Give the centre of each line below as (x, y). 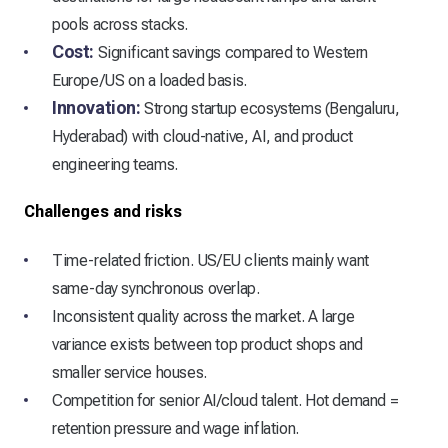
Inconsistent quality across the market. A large (203, 317)
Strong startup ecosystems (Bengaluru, (270, 109)
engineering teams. (115, 165)
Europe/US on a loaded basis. (149, 81)
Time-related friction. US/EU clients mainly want (210, 261)
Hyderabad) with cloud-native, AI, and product (203, 137)
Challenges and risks (103, 212)
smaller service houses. (129, 373)
